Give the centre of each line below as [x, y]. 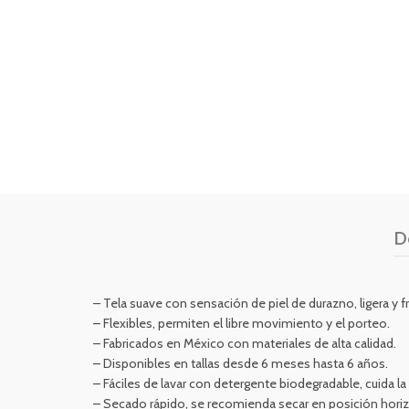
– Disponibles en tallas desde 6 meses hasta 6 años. [241, 363]
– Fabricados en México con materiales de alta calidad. [245, 343]
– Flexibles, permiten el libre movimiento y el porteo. [241, 323]
